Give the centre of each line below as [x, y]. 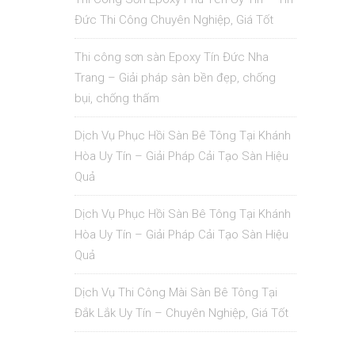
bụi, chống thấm [117, 99]
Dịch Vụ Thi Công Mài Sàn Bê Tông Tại [176, 293]
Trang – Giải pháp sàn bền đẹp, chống [175, 78]
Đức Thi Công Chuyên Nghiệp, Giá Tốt [174, 20]
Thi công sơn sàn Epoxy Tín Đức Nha [172, 57]
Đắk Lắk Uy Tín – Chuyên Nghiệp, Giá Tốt [181, 313]
